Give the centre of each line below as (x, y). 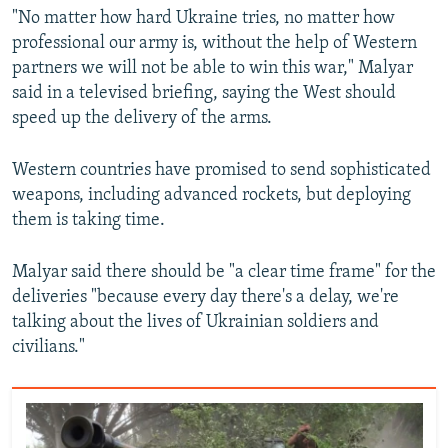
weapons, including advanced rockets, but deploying (211, 195)
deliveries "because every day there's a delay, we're (205, 297)
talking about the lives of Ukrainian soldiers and (195, 322)
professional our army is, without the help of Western (214, 43)
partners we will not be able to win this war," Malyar (212, 68)
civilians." (48, 347)
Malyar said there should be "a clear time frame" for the (224, 272)
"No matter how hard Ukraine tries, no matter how (203, 18)
